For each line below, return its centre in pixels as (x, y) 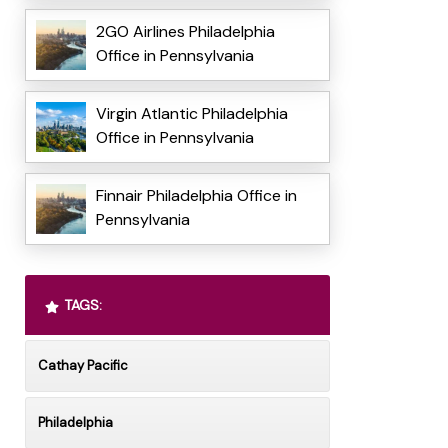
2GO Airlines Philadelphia (185, 32)
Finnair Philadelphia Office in (196, 196)
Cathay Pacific (82, 366)
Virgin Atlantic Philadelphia (191, 114)
